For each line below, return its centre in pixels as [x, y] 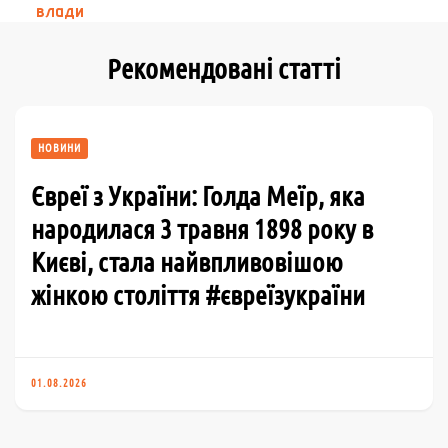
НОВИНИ [59, 147]
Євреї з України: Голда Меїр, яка [198, 195]
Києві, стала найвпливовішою [187, 261]
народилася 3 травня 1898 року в [202, 228]
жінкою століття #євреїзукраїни [198, 294]
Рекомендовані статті [224, 68]
